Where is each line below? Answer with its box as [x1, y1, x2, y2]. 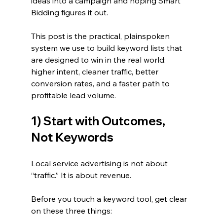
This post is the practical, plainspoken [31, 31, 172, 41]
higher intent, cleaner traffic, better [31, 66, 160, 76]
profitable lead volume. [31, 90, 116, 100]
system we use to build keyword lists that [31, 42, 184, 53]
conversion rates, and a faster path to [31, 78, 172, 88]
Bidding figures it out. [31, 7, 108, 17]
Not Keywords [31, 129, 113, 145]
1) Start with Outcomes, [31, 113, 168, 128]
